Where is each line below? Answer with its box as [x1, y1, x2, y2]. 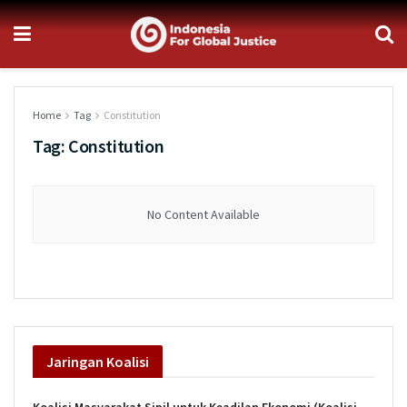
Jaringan [46, 352, 104, 371]
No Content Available [147, 206, 260, 223]
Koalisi [104, 352, 149, 371]
